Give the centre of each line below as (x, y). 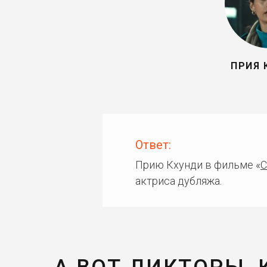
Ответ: (153, 145)
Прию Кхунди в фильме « (198, 165)
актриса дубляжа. (178, 181)
